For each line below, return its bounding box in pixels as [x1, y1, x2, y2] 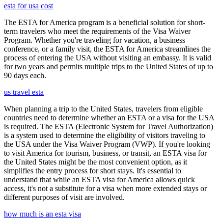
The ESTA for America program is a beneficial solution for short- [4, 18, 205, 27]
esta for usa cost [4, 1, 53, 10]
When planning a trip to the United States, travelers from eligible [4, 105, 203, 113]
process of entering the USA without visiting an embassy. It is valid [4, 54, 211, 62]
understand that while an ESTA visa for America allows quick [4, 175, 195, 184]
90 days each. [4, 71, 46, 80]
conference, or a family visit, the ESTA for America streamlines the [4, 45, 211, 54]
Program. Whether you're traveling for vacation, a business [4, 36, 185, 45]
